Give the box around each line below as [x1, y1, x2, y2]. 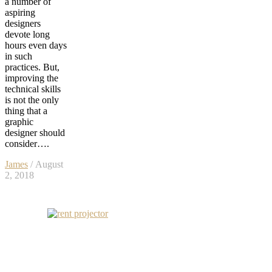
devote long [5, 29, 50, 39]
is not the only [5, 94, 59, 105]
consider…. [5, 138, 49, 149]
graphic [5, 116, 33, 127]
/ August [28, 158, 63, 169]
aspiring [5, 7, 35, 18]
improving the [5, 72, 58, 83]
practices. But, [5, 61, 59, 72]
